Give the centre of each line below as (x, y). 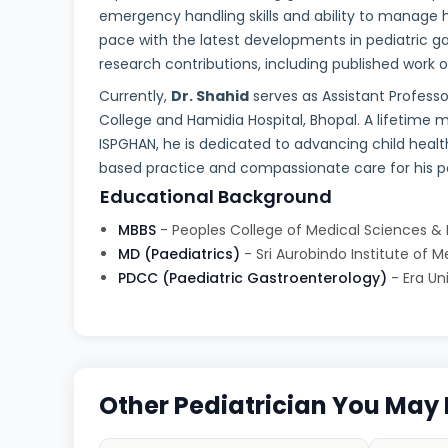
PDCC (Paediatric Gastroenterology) (253, 277)
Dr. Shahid (210, 95)
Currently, (135, 95)
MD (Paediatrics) (179, 253)
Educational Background (216, 196)
